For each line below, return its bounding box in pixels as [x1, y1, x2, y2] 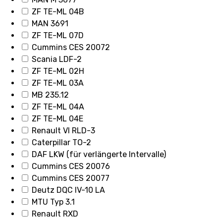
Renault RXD [32, 209, 78, 219]
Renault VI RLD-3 [32, 126, 95, 136]
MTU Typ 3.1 [32, 197, 75, 207]
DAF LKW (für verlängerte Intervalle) [32, 150, 166, 160]
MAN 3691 [32, 19, 68, 29]
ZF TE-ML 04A [32, 102, 84, 112]
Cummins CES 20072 [32, 43, 110, 53]
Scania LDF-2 [32, 55, 82, 64]
